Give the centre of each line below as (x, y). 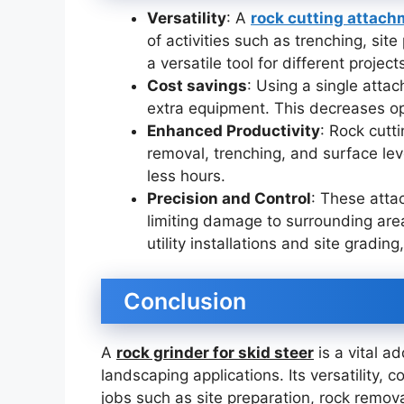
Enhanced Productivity (234, 131)
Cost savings (197, 86)
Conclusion (185, 301)
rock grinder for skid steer (215, 352)
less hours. (186, 176)
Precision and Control (229, 199)
